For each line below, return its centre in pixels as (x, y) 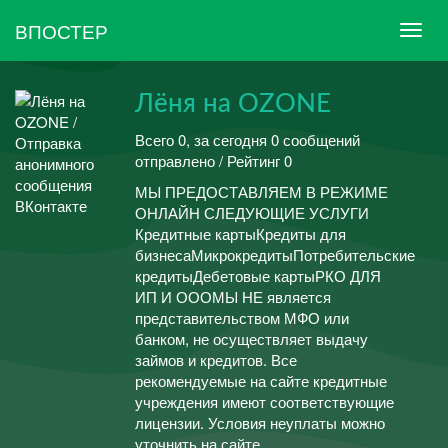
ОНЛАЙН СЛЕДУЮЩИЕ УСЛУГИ (252, 212)
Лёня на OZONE (233, 104)
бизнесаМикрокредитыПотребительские (275, 254)
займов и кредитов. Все (216, 359)
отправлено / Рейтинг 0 (213, 160)
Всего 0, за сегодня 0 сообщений (247, 139)
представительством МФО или (242, 317)
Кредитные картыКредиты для (240, 233)
